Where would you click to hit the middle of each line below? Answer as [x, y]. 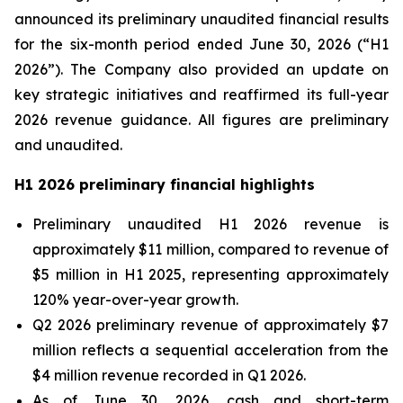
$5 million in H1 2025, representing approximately [210, 274]
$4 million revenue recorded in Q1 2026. [169, 375]
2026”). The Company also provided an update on [201, 69]
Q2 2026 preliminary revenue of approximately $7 [210, 325]
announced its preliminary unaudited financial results [201, 19]
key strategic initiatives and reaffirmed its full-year [201, 94]
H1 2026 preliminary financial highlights [165, 184]
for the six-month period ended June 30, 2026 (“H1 [201, 44]
